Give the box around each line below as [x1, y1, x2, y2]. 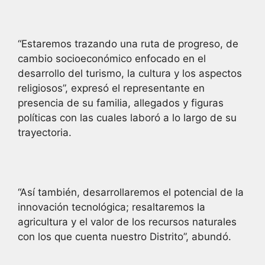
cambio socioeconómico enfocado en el [18, 52, 206, 64]
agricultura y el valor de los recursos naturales [18, 215, 237, 228]
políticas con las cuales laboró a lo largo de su [18, 111, 237, 124]
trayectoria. [18, 126, 72, 138]
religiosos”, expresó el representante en [18, 82, 205, 94]
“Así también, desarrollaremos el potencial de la [18, 186, 244, 198]
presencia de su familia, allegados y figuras [18, 96, 224, 109]
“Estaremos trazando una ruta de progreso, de [18, 37, 238, 50]
